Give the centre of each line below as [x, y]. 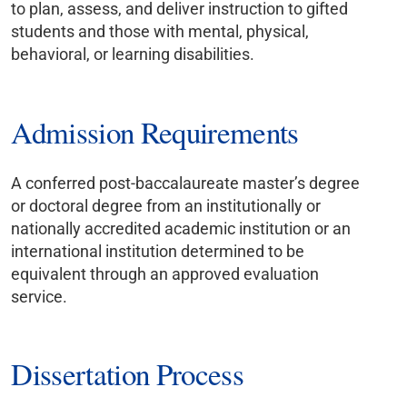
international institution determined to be [158, 251]
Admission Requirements [160, 131]
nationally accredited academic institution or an [181, 228]
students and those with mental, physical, [160, 31]
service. [40, 296]
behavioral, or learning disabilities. [133, 54]
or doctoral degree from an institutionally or [166, 205]
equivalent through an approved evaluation [165, 273]
